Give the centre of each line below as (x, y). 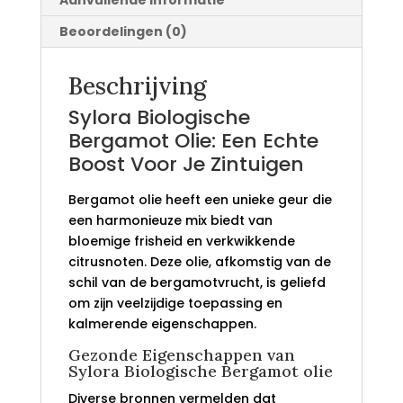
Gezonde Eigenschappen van (181, 355)
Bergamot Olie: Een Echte (193, 141)
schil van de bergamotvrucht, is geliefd (197, 283)
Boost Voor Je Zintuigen (186, 165)
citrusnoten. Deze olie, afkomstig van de (199, 262)
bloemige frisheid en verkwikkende (181, 242)
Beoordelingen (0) (123, 32)
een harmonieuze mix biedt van (170, 221)
